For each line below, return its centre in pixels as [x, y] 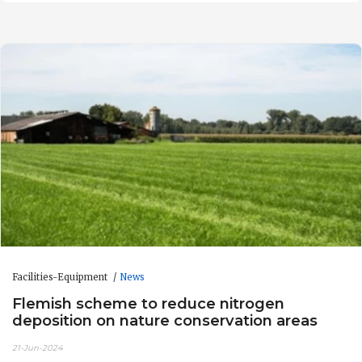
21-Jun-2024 [38, 347]
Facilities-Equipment [61, 277]
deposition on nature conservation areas [165, 321]
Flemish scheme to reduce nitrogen [148, 304]
